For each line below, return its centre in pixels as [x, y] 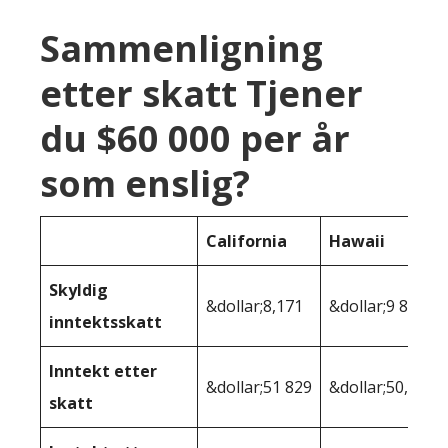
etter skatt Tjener [201, 94]
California [246, 241]
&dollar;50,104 [382, 387]
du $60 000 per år [195, 139]
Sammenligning [181, 49]
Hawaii [357, 241]
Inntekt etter [103, 371]
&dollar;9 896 [377, 306]
